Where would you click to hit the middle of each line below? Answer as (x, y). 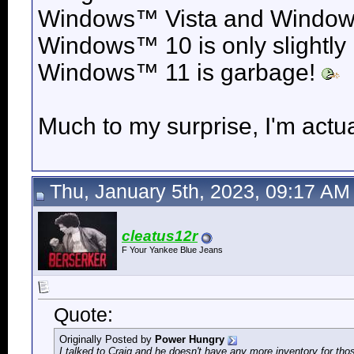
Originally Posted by (107, 340)
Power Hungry (190, 340)
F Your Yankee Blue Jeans (172, 250)
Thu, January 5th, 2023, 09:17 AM (197, 192)
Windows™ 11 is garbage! (180, 73)
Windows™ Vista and (154, 19)
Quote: (83, 315)
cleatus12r (160, 236)
